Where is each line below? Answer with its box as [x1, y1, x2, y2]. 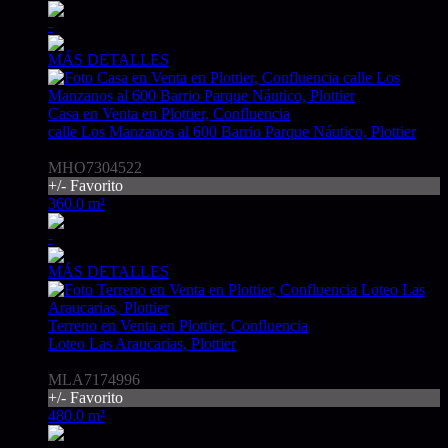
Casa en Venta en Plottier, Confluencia [48, 105, 290, 123]
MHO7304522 [48, 159, 142, 177]
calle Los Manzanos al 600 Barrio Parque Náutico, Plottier [48, 123, 416, 141]
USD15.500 [48, 353, 125, 371]
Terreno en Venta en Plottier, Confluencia [48, 317, 308, 335]
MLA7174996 [48, 371, 140, 389]
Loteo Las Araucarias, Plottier [48, 335, 236, 353]
